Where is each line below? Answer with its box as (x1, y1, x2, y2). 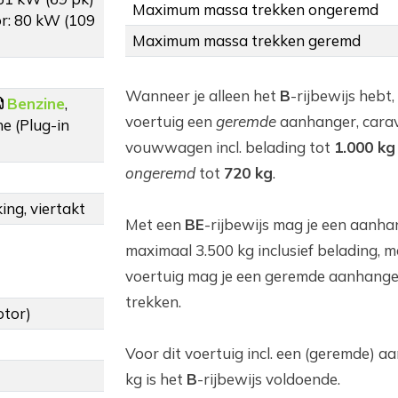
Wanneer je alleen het (125, 86, 280, 106)
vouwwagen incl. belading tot (125, 138, 334, 157)
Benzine (7, 94, 65, 114)
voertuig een (125, 112, 216, 131)
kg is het (125, 370, 187, 389)
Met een (125, 215, 185, 235)
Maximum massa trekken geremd (132, 31, 361, 51)
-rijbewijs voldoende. (197, 370, 340, 389)
